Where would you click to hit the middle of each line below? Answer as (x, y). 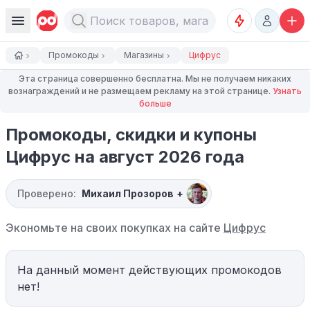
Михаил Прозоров (128, 193)
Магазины (144, 55)
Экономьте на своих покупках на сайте (115, 228)
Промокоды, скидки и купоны (131, 135)
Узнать (287, 91)
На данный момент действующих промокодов (149, 270)
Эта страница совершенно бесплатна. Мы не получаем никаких (155, 79)
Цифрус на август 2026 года (125, 157)
